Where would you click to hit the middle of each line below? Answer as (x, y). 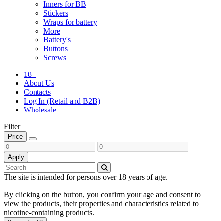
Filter (12, 126)
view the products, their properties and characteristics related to (101, 203)
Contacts (37, 92)
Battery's (57, 39)
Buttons (55, 48)
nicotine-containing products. (49, 212)
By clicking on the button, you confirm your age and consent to (102, 194)
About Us (39, 83)
